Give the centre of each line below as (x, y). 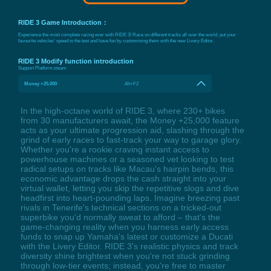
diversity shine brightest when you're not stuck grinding (125, 256)
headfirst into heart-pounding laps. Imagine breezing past (130, 198)
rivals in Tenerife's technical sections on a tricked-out (121, 208)
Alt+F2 (132, 84)
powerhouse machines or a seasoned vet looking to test (127, 159)
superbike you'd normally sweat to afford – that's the (120, 217)
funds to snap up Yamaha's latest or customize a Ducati (126, 237)
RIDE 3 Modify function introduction (76, 61)
